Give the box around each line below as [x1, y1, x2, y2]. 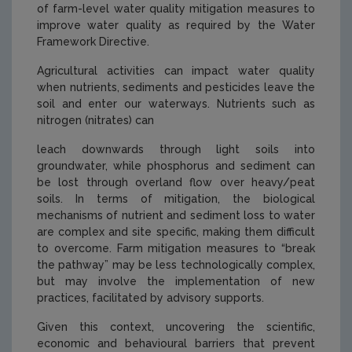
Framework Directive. [37, 35, 149, 49]
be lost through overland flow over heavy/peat [37, 176, 315, 189]
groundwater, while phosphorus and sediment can [37, 159, 315, 173]
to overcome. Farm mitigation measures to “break [37, 242, 315, 255]
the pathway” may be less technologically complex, [37, 258, 315, 272]
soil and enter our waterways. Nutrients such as [37, 97, 315, 111]
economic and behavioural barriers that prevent [37, 337, 315, 350]
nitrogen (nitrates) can [37, 114, 154, 127]
